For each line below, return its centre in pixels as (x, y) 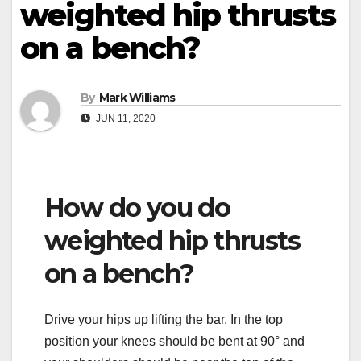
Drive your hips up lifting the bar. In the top (164, 319)
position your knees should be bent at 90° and (174, 341)
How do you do (137, 208)
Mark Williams (137, 98)
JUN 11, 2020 (124, 119)
